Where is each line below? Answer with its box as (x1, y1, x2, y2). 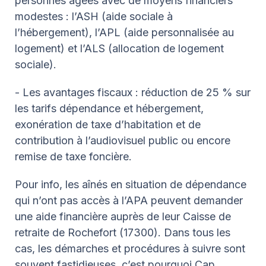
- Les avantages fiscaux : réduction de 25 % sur (15, 85, 251, 99)
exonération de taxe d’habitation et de (15, 118, 201, 131)
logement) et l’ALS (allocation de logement (15, 42, 224, 55)
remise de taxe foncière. (15, 150, 132, 163)
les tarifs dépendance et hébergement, (15, 102, 204, 115)
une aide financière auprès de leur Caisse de (15, 210, 231, 223)
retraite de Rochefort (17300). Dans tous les (15, 226, 230, 239)
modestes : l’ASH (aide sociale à (15, 9, 173, 23)
